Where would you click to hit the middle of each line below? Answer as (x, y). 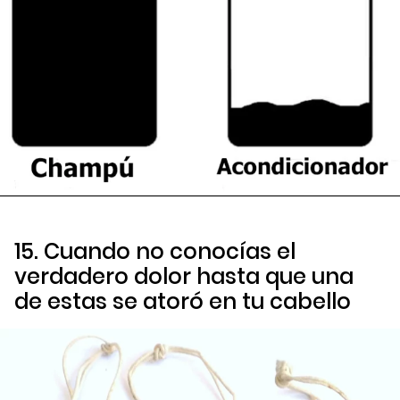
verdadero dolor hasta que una (184, 277)
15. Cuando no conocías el (155, 252)
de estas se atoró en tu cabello (183, 302)
